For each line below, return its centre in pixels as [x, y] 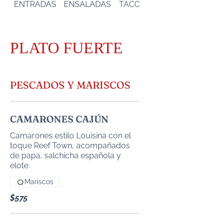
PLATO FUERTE [66, 48]
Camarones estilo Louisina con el [70, 136]
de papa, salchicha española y [65, 156]
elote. [20, 166]
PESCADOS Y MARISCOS [70, 85]
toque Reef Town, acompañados [70, 146]
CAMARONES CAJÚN [59, 119]
